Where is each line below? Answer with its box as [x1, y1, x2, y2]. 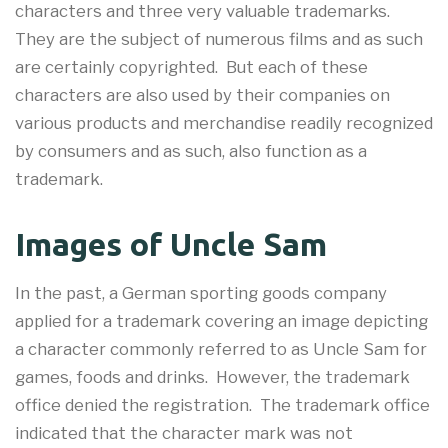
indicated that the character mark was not [15, 422, 353, 443]
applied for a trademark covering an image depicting [15, 310, 428, 331]
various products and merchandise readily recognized [15, 112, 433, 133]
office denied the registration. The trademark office [15, 394, 430, 415]
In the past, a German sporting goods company [15, 282, 387, 303]
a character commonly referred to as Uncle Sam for [15, 338, 427, 359]
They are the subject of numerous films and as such [15, 28, 423, 49]
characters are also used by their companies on [15, 84, 390, 105]
